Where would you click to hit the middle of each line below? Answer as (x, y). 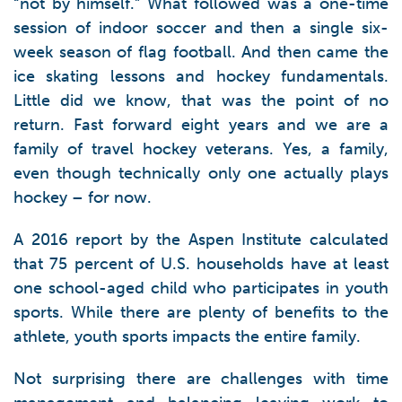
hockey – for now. (83, 197)
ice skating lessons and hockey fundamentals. (201, 76)
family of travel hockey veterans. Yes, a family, (201, 149)
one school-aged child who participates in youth (201, 288)
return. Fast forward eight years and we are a (201, 125)
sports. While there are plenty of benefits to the (201, 312)
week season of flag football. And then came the (201, 52)
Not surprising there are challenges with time (201, 379)
